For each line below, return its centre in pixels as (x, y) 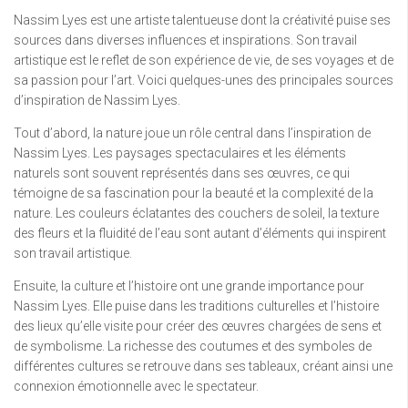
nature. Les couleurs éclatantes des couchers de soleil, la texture (196, 213)
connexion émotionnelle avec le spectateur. (136, 386)
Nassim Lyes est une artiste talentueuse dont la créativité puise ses (202, 20)
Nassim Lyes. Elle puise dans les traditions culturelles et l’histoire (196, 306)
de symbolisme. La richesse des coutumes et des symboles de (193, 346)
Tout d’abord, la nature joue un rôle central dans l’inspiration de (192, 133)
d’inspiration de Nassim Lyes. (97, 100)
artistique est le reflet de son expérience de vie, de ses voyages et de (204, 60)
